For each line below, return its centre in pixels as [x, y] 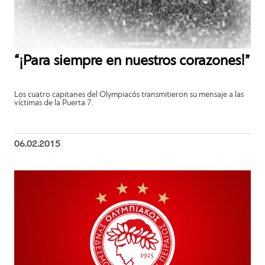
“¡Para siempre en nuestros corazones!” [132, 61]
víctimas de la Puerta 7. [54, 103]
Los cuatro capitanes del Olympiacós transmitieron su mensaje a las [129, 95]
